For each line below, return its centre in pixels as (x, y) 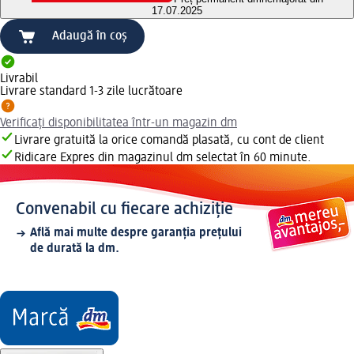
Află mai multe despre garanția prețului (136, 233)
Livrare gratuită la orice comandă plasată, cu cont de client (169, 141)
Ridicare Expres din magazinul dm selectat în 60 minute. (163, 158)
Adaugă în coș (90, 37)
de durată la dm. (75, 249)
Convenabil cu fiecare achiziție (124, 210)
